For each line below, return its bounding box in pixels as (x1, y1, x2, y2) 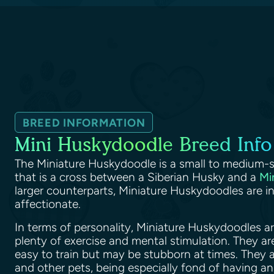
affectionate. (15, 197, 87, 212)
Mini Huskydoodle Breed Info (15, 133, 272, 157)
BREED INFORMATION (23, 116, 146, 130)
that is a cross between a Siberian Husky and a (15, 170, 259, 185)
